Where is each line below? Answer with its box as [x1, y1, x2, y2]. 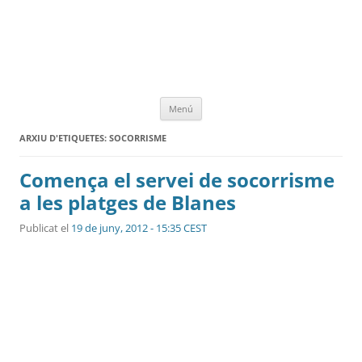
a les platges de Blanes [19, 188, 236, 216]
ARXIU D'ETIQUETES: [19, 131, 109, 144]
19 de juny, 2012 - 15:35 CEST [71, 220, 207, 235]
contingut [202, 116, 254, 133]
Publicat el [19, 220, 71, 235]
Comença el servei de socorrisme [19, 166, 335, 193]
